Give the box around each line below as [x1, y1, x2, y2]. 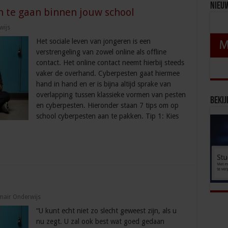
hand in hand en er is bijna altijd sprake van [36, 80, 171, 89]
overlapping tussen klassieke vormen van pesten [36, 91, 186, 99]
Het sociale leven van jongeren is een [36, 37, 151, 46]
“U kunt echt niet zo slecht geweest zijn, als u [36, 207, 177, 215]
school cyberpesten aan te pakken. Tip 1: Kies [36, 112, 179, 121]
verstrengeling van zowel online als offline [36, 48, 166, 56]
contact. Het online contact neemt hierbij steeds [36, 59, 184, 67]
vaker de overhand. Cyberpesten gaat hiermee [36, 69, 180, 78]
